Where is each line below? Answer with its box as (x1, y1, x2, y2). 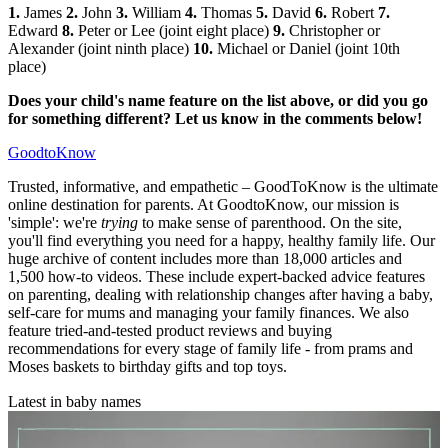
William (128, 3, 185, 21)
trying (101, 213, 138, 231)
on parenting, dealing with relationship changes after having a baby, (8, 285, 433, 303)
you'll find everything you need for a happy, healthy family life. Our (8, 231, 435, 249)
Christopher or (285, 21, 380, 39)
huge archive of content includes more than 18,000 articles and (8, 249, 402, 267)
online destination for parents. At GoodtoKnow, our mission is (8, 195, 399, 213)
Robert (327, 3, 378, 21)
